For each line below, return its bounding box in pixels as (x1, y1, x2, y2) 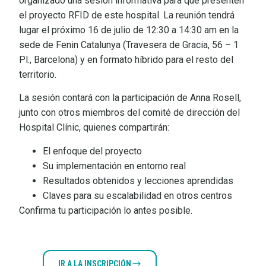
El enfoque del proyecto (43, 145, 142, 157)
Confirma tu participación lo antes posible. (19, 204, 192, 216)
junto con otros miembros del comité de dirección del (19, 107, 240, 119)
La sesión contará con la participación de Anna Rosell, (19, 92, 241, 104)
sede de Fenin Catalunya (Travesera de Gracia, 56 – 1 (19, 39, 239, 50)
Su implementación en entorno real (43, 160, 186, 172)
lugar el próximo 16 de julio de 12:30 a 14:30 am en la (19, 24, 239, 36)
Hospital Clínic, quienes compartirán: (19, 122, 169, 134)
